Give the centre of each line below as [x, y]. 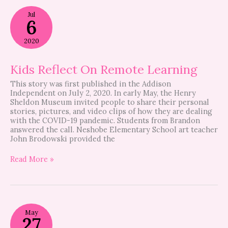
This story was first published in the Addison [91, 84]
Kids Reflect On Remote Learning [104, 69]
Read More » [32, 159]
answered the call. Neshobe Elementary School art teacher [114, 130]
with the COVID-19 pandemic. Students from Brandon [105, 121]
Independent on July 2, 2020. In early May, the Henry [103, 93]
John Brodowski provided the [63, 139]
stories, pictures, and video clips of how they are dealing [111, 111]
